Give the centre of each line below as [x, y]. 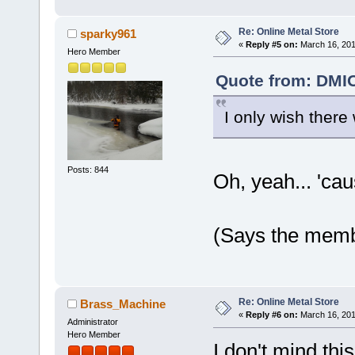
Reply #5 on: [271, 44]
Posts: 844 [88, 170]
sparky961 [109, 33]
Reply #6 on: [271, 315]
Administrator [92, 322]
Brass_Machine [123, 304]
